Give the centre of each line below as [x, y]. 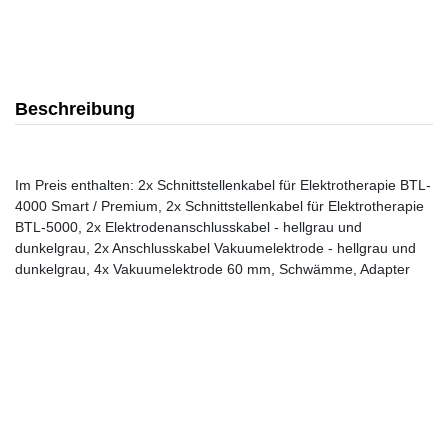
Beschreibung [75, 109]
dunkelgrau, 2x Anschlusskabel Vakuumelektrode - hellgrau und [215, 248]
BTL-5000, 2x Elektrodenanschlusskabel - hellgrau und [188, 227]
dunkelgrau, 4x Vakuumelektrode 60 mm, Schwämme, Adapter [212, 269]
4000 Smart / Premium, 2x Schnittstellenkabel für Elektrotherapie [219, 206]
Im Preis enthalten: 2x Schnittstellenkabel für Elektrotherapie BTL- [223, 185]
